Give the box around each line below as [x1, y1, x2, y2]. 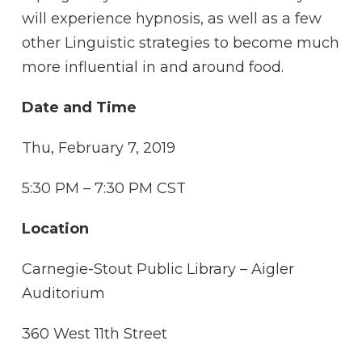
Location [22, 220, 89, 238]
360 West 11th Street [22, 325, 167, 343]
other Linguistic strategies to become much [22, 34, 339, 52]
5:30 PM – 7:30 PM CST [22, 179, 186, 197]
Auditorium [22, 284, 105, 302]
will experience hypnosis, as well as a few [22, 10, 322, 27]
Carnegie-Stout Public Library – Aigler [22, 260, 294, 278]
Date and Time [22, 99, 137, 116]
